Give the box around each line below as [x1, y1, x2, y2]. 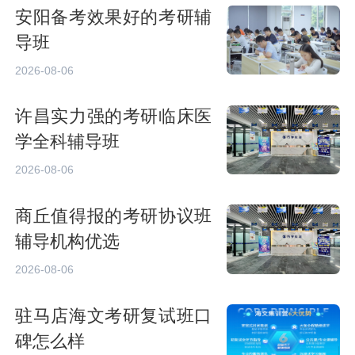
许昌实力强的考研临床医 [15, 107, 212, 127]
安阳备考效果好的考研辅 [15, 7, 212, 27]
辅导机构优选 [15, 232, 120, 252]
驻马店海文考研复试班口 [15, 306, 212, 326]
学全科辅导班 [15, 132, 120, 152]
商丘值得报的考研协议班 [15, 207, 212, 227]
